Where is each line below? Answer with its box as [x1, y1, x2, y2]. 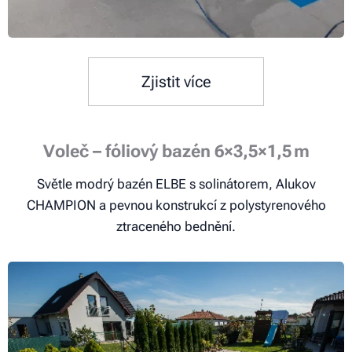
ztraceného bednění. [116, 218, 236, 234]
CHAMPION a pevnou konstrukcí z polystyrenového [26, 196, 326, 213]
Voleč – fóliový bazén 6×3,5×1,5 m [42, 141, 310, 161]
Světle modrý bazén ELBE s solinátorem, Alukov [36, 175, 316, 192]
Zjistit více [141, 71, 211, 91]
